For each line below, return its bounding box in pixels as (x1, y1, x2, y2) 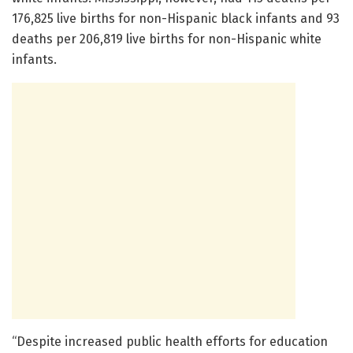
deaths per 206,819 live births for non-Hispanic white (12, 31, 321, 46)
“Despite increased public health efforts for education (12, 333, 328, 349)
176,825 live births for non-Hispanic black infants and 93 (12, 10, 340, 26)
